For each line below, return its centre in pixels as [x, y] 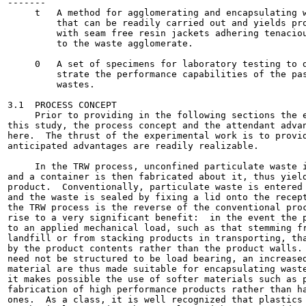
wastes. [51, 84]
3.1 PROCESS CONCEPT [62, 105]
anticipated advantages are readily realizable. [133, 146]
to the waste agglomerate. [100, 43]
